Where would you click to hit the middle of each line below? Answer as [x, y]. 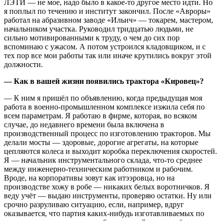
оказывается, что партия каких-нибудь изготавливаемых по [104, 213]
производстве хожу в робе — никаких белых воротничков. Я [107, 186]
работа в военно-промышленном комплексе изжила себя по [104, 107]
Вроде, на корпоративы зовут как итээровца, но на [89, 178]
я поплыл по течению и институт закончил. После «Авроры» [107, 11]
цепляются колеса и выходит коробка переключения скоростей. [110, 151]
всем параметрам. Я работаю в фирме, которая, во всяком [100, 115]
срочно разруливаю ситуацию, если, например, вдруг [94, 204]
